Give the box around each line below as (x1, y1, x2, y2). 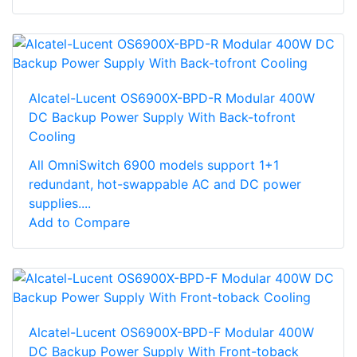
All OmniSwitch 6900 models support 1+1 (29, 156, 279, 173)
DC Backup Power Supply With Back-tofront (29, 108, 296, 125)
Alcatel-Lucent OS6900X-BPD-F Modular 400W (29, 324, 314, 340)
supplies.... (29, 194, 91, 211)
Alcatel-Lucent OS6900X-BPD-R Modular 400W (29, 89, 315, 106)
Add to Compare (29, 214, 130, 230)
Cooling (29, 127, 76, 144)
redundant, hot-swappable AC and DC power (29, 175, 301, 192)
